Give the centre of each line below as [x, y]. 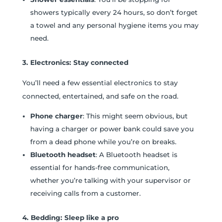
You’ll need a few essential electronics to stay [100, 83]
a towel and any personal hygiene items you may [114, 26]
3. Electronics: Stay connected [75, 63]
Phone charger [56, 116]
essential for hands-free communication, [100, 168]
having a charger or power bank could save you [112, 129]
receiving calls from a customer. [85, 194]
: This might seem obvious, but [135, 116]
